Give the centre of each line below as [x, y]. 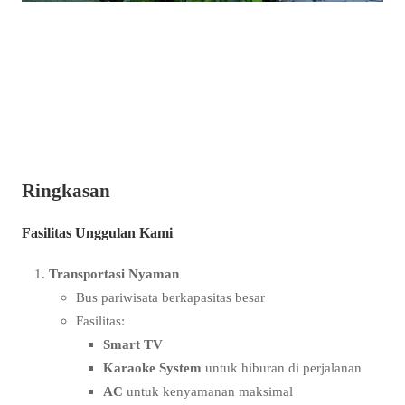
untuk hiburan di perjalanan [282, 367]
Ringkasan [66, 191]
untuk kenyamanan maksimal [208, 391]
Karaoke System [152, 367]
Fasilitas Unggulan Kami [97, 233]
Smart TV [133, 344]
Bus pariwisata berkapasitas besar [170, 297]
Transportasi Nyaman [114, 273]
